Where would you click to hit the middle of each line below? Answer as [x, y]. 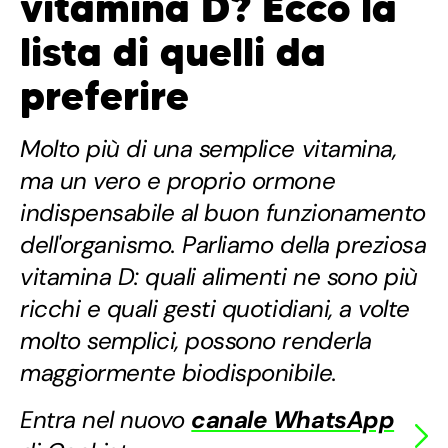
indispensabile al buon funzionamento [223, 213]
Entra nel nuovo [106, 420]
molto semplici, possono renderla [196, 341]
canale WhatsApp [293, 420]
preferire [104, 96]
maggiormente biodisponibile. [178, 373]
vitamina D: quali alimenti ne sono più [219, 277]
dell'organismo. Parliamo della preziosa [223, 245]
